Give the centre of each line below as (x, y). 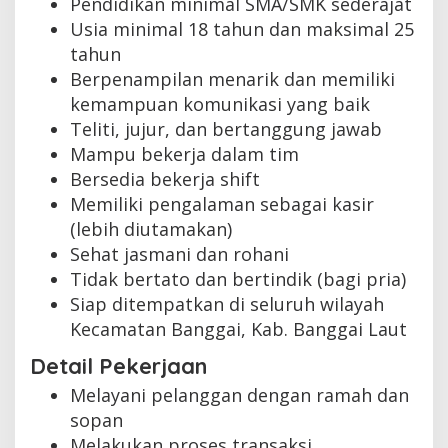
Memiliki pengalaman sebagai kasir (222, 204)
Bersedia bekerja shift (165, 179)
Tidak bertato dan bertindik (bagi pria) (238, 279)
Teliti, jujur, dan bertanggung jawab (226, 129)
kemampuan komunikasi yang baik (220, 104)
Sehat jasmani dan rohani (179, 254)
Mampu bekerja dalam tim (184, 154)
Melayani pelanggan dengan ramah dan (239, 394)
